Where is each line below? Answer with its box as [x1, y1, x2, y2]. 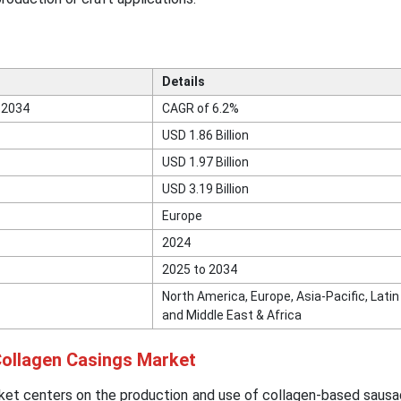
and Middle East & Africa [161, 308, 302, 323]
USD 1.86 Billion [161, 128, 249, 143]
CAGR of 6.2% [161, 101, 239, 116]
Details [161, 74, 205, 90]
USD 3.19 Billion [161, 182, 249, 197]
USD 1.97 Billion [161, 155, 249, 170]
